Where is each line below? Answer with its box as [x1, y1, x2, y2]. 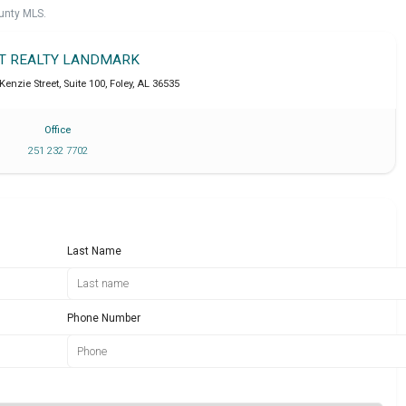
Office [44, 123, 72, 136]
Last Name [67, 244, 122, 257]
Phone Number [67, 312, 141, 325]
